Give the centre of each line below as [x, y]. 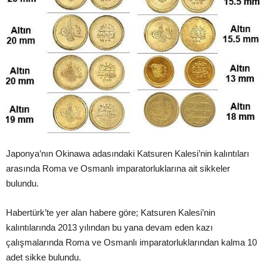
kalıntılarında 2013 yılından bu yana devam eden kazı [109, 227]
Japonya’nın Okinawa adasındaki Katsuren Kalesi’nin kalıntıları [128, 153]
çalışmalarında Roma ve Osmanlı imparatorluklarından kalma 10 [131, 242]
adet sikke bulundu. [44, 257]
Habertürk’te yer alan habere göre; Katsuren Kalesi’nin [111, 212]
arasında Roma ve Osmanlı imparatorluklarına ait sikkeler [118, 168]
